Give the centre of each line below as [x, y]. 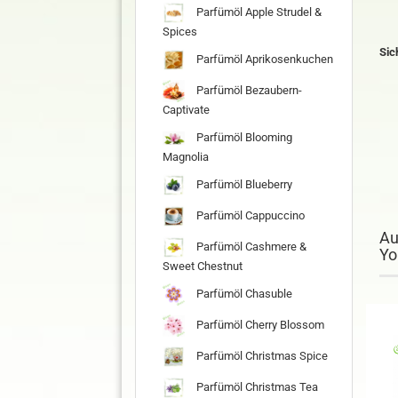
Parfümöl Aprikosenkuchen [263, 59]
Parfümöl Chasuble [243, 293]
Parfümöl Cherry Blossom [259, 324]
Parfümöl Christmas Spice [261, 355]
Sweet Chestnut [203, 266]
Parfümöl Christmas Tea [256, 386]
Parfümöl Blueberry [243, 184]
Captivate [186, 110]
